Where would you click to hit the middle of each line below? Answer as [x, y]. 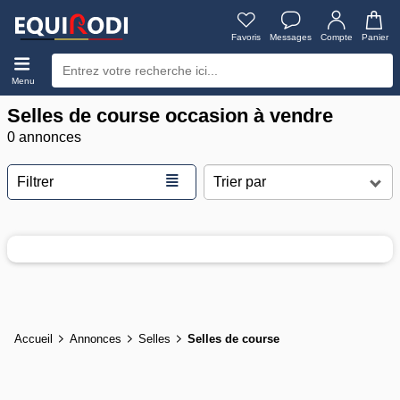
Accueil [33, 338]
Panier [375, 37]
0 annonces [44, 137]
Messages [291, 37]
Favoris [246, 37]
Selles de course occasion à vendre [170, 116]
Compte [337, 37]
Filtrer [35, 182]
